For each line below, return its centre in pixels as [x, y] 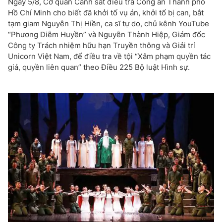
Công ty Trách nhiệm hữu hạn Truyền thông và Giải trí [102, 45]
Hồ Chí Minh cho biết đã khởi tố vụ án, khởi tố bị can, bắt [106, 13]
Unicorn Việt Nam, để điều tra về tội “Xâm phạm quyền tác [109, 56]
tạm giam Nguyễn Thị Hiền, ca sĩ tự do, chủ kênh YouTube [109, 24]
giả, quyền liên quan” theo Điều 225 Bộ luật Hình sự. [99, 67]
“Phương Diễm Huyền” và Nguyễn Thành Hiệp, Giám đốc [107, 34]
